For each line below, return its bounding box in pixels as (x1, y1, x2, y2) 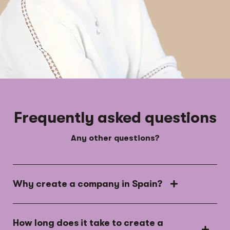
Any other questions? (70, 133, 160, 143)
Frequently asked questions (13, 109, 217, 127)
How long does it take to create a (13, 218, 163, 228)
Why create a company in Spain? (13, 179, 162, 189)
